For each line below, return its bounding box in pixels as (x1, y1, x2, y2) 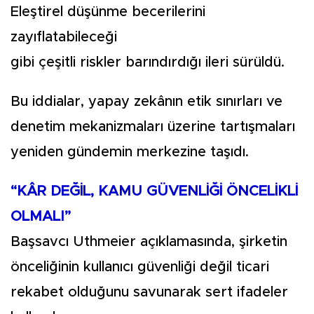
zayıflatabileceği (11, 30, 117, 44)
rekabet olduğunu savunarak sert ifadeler (11, 285, 288, 299)
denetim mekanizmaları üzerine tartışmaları (11, 120, 295, 134)
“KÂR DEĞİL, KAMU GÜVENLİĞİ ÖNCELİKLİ (11, 184, 298, 198)
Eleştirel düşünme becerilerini (11, 5, 205, 19)
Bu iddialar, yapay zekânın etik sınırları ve (11, 95, 282, 109)
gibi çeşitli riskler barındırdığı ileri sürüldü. (11, 55, 285, 69)
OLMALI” (11, 210, 71, 224)
